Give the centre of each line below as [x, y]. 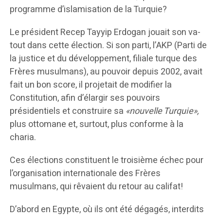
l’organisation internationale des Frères [85, 174]
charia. [23, 138]
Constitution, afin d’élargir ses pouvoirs [85, 98]
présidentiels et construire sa [68, 111]
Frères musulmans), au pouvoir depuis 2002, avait [106, 72]
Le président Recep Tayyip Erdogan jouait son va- [105, 33]
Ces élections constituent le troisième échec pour [107, 161]
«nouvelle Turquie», [162, 111]
